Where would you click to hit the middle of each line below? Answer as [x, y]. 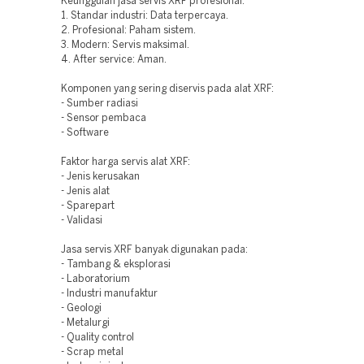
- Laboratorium [96, 279]
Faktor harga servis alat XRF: [126, 162]
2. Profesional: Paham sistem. [129, 30]
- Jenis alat [86, 191]
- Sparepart [88, 206]
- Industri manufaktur [110, 294]
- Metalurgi [86, 323]
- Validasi [82, 221]
